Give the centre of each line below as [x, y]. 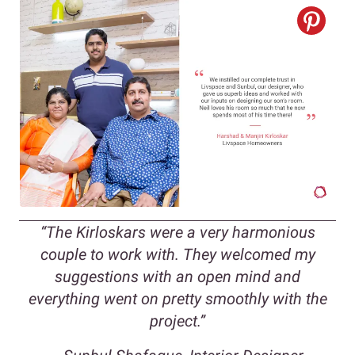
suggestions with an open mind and [177, 277]
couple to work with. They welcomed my [177, 255]
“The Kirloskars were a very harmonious [177, 233]
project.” [177, 321]
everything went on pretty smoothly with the [177, 299]
